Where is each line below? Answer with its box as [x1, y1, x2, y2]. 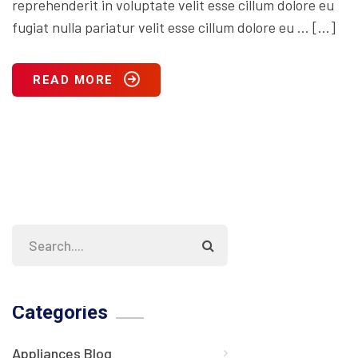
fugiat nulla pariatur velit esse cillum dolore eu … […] [12, 18, 336, 36]
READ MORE [33, 72, 113, 87]
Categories [12, 300, 108, 324]
